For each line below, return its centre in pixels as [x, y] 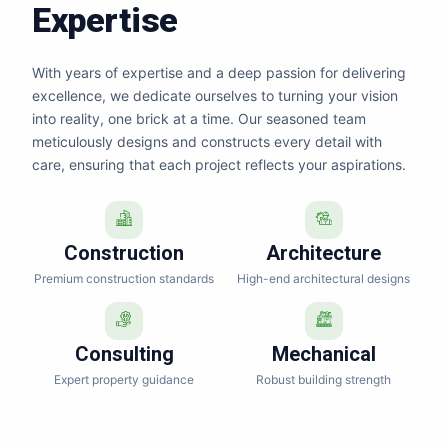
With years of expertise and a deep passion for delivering [219, 72]
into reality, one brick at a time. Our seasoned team [199, 118]
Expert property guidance [124, 379]
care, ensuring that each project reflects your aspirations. [219, 164]
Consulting [124, 354]
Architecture [324, 253]
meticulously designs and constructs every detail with [207, 141]
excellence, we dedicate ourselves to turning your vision [215, 95]
